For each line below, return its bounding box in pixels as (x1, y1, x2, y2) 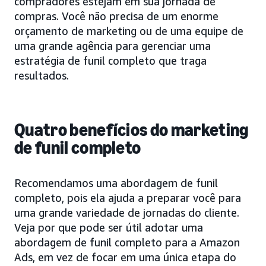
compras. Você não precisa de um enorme (14, 9, 218, 23)
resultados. (14, 68, 69, 82)
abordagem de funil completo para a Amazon (14, 235, 240, 249)
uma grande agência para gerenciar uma (14, 39, 211, 52)
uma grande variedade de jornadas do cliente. (14, 205, 239, 219)
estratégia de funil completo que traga (14, 53, 207, 67)
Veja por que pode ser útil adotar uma (14, 220, 203, 234)
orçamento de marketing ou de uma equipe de (14, 24, 243, 37)
